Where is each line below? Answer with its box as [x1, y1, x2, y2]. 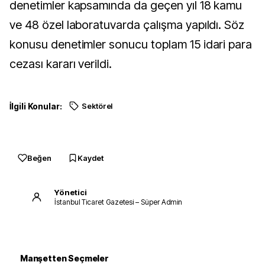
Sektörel [81, 102, 113, 111]
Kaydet [77, 153, 104, 163]
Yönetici [54, 187, 87, 197]
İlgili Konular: [9, 101, 62, 111]
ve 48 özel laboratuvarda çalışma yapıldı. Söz [9, 18, 245, 32]
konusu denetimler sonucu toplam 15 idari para [9, 37, 253, 51]
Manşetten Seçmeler [20, 253, 109, 263]
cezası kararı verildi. [9, 57, 112, 71]
